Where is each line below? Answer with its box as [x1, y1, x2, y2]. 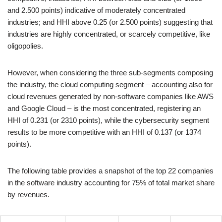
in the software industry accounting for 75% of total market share [7, 178, 215, 187]
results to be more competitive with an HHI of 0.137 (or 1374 [7, 128, 201, 137]
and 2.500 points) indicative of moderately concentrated [7, 6, 185, 15]
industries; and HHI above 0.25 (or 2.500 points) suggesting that [7, 18, 213, 27]
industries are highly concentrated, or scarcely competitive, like [7, 30, 210, 39]
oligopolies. [7, 42, 43, 51]
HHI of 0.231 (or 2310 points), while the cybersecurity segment [7, 116, 209, 125]
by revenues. [7, 190, 50, 199]
